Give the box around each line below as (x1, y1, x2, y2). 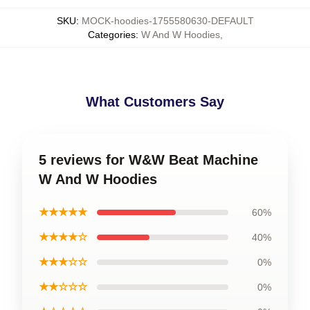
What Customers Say (86, 94, 224, 109)
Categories (87, 29, 136, 40)
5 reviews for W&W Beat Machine (39, 152, 258, 167)
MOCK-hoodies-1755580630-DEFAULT (81, 15, 254, 26)
